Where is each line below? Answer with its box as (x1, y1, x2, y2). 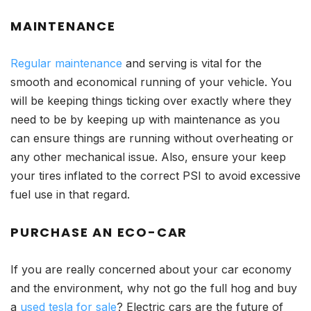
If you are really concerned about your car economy (10, 262, 292, 277)
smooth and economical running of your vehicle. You (10, 75, 292, 90)
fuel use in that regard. (10, 187, 133, 202)
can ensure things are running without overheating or (10, 131, 294, 146)
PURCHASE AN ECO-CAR (10, 224, 188, 242)
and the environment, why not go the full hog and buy (10, 281, 297, 296)
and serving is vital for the (122, 56, 262, 71)
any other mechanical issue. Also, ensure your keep (10, 150, 286, 165)
